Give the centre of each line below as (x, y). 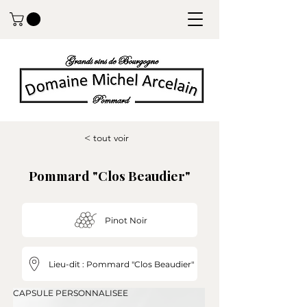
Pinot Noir (126, 220)
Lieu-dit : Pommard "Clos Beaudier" (121, 264)
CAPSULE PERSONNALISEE (71, 293)
